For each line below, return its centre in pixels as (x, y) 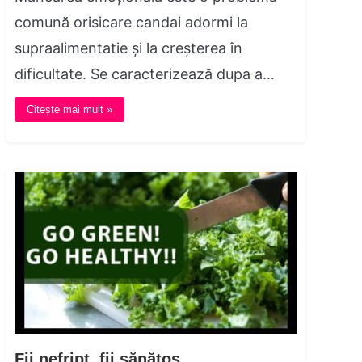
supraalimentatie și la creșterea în (128, 48)
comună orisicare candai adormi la (131, 23)
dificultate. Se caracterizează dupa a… (145, 74)
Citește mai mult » (69, 110)
